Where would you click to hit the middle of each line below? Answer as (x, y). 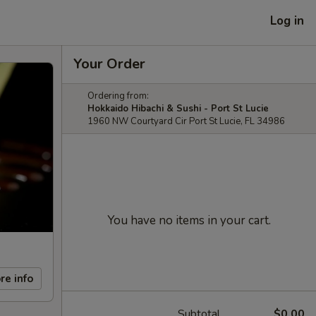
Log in (287, 20)
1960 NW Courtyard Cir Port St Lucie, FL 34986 (186, 121)
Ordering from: (118, 96)
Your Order (109, 64)
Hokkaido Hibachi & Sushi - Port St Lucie (178, 109)
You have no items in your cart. (189, 220)
